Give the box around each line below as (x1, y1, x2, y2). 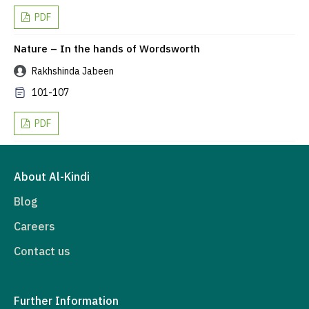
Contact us (14, 244, 70, 259)
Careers (14, 219, 55, 234)
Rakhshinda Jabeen (30, 65, 114, 78)
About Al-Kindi (14, 170, 90, 184)
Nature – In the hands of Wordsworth (14, 42, 200, 56)
